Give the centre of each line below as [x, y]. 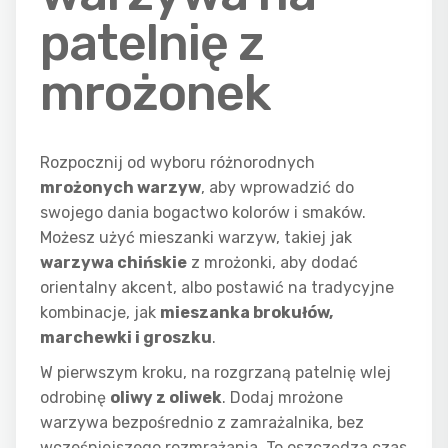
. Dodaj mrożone [282, 397]
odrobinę [75, 397]
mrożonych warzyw [120, 187]
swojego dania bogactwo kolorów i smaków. [203, 212]
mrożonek [155, 93]
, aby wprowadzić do [277, 187]
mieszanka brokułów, [246, 312]
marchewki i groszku [126, 337]
